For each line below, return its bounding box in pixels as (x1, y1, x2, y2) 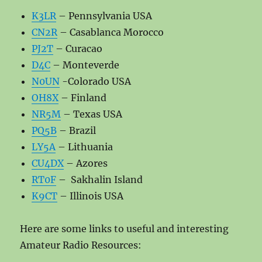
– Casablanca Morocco (57, 26, 164, 38)
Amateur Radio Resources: (20, 239, 142, 251)
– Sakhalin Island (56, 173, 143, 185)
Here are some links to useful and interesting (20, 222, 229, 235)
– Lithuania (56, 140, 113, 153)
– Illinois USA (57, 189, 124, 202)
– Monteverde (50, 58, 120, 71)
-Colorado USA (60, 75, 132, 87)
